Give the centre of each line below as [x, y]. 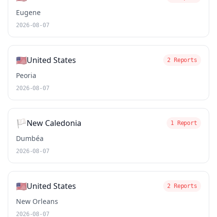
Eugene [28, 12]
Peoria [26, 75]
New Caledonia [54, 123]
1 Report [184, 123]
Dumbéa [30, 138]
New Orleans [37, 201]
